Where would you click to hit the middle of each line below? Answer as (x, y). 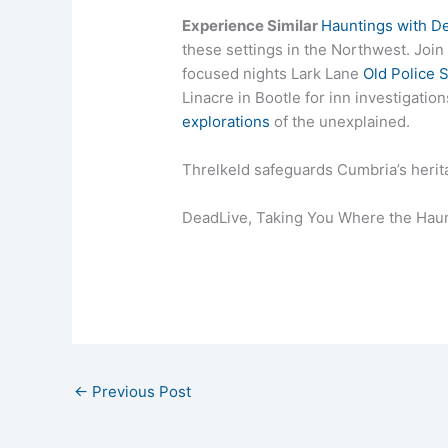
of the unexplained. (340, 121)
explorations (226, 121)
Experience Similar (252, 25)
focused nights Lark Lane (273, 73)
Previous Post (139, 391)
